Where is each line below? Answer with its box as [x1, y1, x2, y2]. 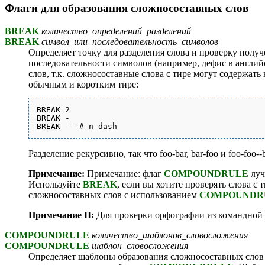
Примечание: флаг [85, 169, 164, 179]
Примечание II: [28, 210, 94, 221]
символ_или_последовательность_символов [39, 37, 218, 47]
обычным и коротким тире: [28, 79, 138, 90]
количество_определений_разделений [39, 26, 191, 37]
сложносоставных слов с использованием [28, 190, 199, 201]
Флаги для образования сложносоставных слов [5, 2, 248, 15]
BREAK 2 [37, 105, 70, 115]
